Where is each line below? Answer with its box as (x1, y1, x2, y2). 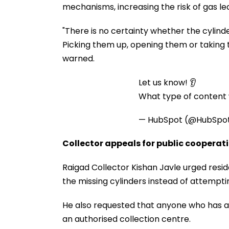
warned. (62, 52, 95, 64)
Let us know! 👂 (139, 76, 196, 88)
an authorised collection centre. (62, 213, 191, 225)
